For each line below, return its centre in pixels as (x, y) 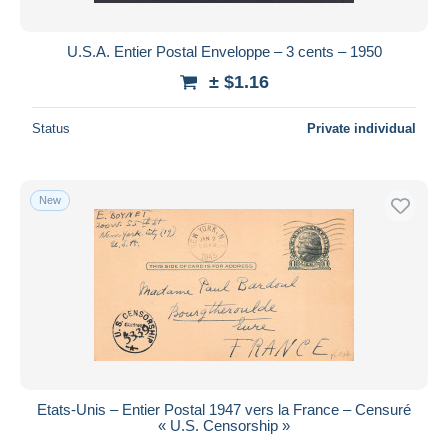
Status (51, 128)
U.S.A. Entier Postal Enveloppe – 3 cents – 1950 (224, 51)
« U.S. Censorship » (224, 425)
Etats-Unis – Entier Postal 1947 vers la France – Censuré (224, 409)
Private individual (361, 128)
